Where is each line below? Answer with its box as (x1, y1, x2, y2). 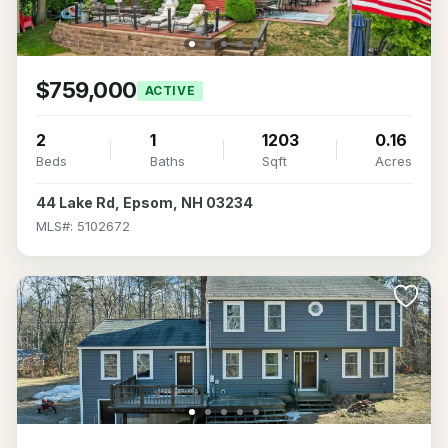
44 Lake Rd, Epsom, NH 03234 (36, 194, 253, 211)
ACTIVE (144, 82, 196, 98)
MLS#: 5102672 (36, 218, 130, 234)
